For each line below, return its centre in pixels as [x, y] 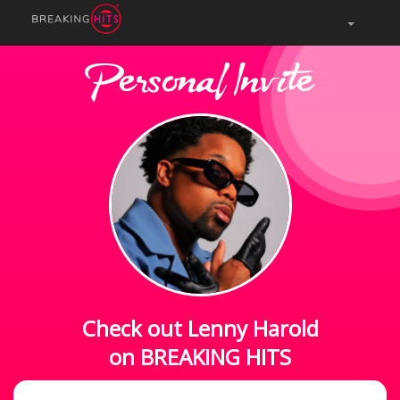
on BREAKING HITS [200, 357]
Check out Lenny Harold [200, 328]
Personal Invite [200, 86]
